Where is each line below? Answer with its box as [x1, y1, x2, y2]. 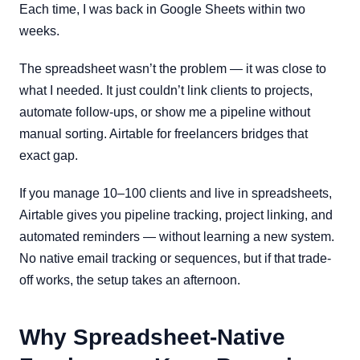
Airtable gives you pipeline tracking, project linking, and [19, 208, 333, 222]
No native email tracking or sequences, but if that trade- [19, 252, 331, 265]
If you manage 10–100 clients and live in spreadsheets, [19, 186, 332, 200]
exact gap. [19, 149, 78, 162]
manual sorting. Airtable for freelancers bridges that [19, 127, 308, 141]
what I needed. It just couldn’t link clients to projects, [19, 84, 313, 97]
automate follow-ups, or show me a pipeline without [19, 105, 310, 119]
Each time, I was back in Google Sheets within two [19, 2, 305, 16]
